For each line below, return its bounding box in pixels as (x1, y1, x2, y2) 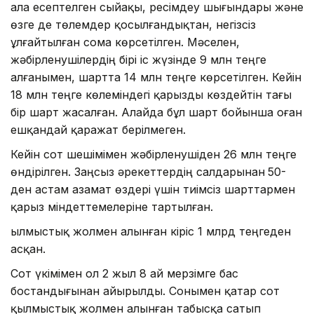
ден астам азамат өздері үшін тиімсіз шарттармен (11, 182, 295, 197)
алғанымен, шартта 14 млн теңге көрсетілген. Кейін (11, 70, 301, 85)
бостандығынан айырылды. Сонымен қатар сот (11, 284, 280, 299)
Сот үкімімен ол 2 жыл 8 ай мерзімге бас (11, 266, 238, 281)
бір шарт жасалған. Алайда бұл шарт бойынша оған (11, 105, 302, 120)
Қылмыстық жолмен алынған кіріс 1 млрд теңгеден (11, 224, 291, 239)
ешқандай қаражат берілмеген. (11, 123, 186, 137)
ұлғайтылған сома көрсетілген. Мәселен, (11, 35, 240, 50)
